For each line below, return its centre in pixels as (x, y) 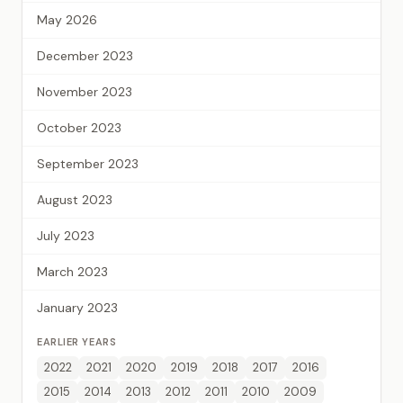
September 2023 (88, 163)
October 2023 (79, 127)
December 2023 (85, 55)
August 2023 (75, 199)
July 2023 (66, 235)
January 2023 (77, 307)
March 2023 (72, 271)
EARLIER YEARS (77, 341)
